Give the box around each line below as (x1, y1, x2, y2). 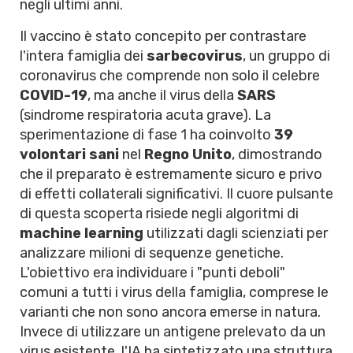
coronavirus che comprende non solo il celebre (20, 67, 320, 84)
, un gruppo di (243, 47, 330, 65)
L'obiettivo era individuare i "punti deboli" (20, 264, 285, 281)
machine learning (20, 225, 143, 242)
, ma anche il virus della (87, 87, 237, 104)
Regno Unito (144, 146, 232, 163)
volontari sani (20, 146, 119, 163)
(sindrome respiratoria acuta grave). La (20, 106, 271, 124)
